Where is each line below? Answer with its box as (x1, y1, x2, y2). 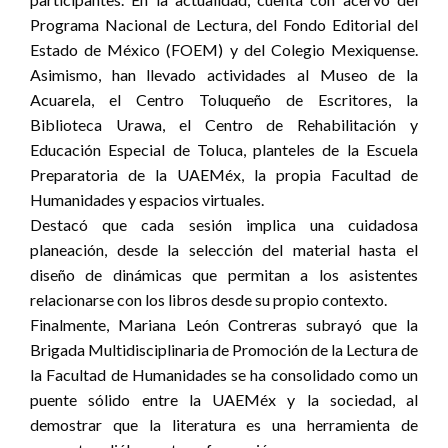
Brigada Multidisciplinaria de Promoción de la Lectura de (30, 339, 418, 359)
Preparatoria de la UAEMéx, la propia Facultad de (30, 164, 418, 184)
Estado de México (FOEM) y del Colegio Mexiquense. (30, 39, 418, 59)
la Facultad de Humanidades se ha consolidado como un (30, 364, 418, 384)
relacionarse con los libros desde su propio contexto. (30, 289, 387, 309)
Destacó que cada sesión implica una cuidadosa (30, 214, 418, 234)
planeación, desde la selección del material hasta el (30, 239, 418, 259)
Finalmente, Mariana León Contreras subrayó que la (30, 314, 418, 334)
